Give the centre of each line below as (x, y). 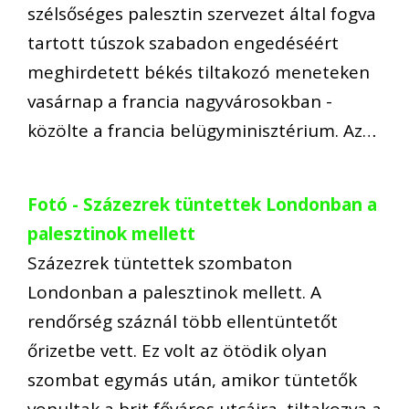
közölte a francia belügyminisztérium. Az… (202, 131)
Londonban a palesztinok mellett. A (174, 292)
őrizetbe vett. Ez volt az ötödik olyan (177, 350)
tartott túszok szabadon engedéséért (183, 43)
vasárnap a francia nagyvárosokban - (180, 102)
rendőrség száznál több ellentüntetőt (183, 321)
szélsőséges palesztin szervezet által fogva (202, 14)
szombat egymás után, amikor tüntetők (192, 379)
